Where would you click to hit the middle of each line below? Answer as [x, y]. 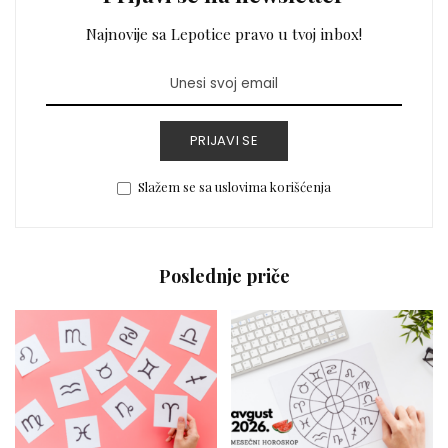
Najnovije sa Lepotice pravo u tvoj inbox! [224, 33]
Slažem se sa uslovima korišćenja [234, 186]
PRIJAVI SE [224, 140]
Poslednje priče [224, 275]
